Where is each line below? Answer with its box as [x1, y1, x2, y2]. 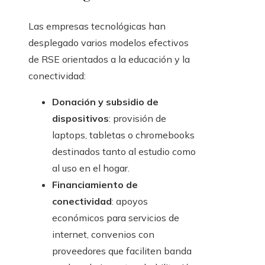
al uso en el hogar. [52, 162, 130, 174]
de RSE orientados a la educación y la [28, 53, 190, 66]
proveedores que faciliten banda [52, 245, 192, 257]
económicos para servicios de [52, 212, 179, 224]
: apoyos [112, 195, 148, 208]
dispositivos [52, 112, 109, 125]
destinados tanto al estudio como [52, 146, 196, 158]
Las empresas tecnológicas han [28, 20, 166, 33]
